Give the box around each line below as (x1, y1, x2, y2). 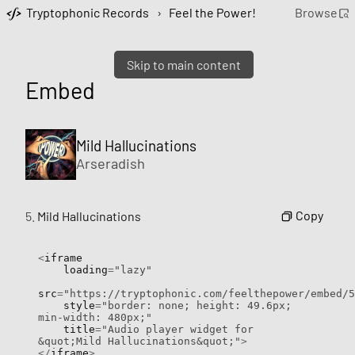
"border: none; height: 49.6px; (101, 299, 292, 311)
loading (63, 263, 108, 276)
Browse (294, 5, 338, 21)
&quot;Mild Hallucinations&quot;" (38, 334, 241, 347)
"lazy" (114, 263, 152, 276)
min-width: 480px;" (38, 311, 152, 323)
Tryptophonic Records (26, 5, 150, 21)
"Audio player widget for (101, 323, 254, 335)
